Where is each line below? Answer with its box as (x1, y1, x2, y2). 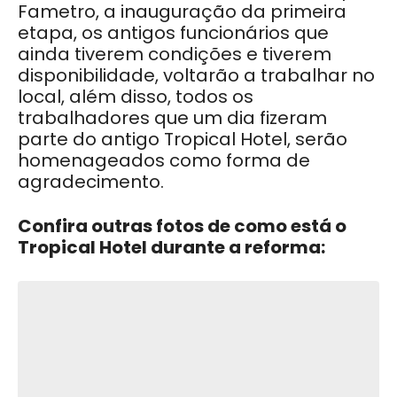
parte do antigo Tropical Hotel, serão (18, 126, 347, 152)
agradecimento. (18, 168, 168, 194)
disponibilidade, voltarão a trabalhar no (18, 62, 375, 88)
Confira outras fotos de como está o (18, 213, 346, 238)
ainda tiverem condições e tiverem (18, 41, 331, 66)
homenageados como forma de (18, 147, 310, 173)
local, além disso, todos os (18, 83, 253, 109)
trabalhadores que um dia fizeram (18, 105, 327, 130)
